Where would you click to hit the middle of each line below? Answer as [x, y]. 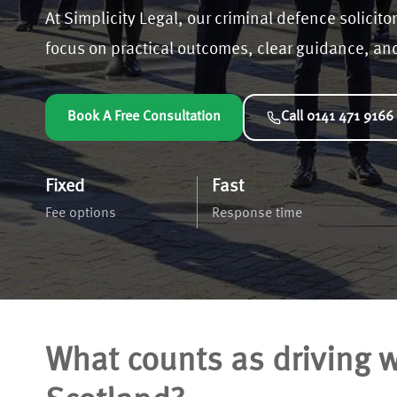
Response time [257, 214]
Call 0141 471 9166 [337, 117]
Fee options [81, 214]
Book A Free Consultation [144, 117]
